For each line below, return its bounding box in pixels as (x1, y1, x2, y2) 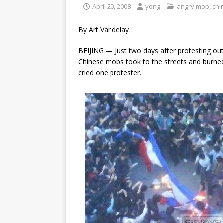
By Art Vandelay (78, 25, 129, 34)
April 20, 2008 (92, 2, 131, 11)
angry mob (177, 2, 209, 11)
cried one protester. (78, 68, 141, 77)
